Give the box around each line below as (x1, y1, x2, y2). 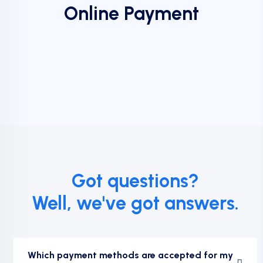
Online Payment (64, 2, 199, 25)
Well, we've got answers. (31, 192, 239, 214)
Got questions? (71, 170, 199, 192)
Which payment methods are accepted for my (28, 249, 233, 261)
